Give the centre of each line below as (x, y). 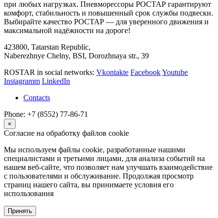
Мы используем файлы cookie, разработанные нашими (95, 150)
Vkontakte (112, 73)
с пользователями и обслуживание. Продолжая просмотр (99, 176)
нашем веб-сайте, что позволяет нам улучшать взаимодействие (108, 167)
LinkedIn (56, 81)
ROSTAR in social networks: (50, 73)
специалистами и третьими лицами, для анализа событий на (104, 159)
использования (29, 194)
